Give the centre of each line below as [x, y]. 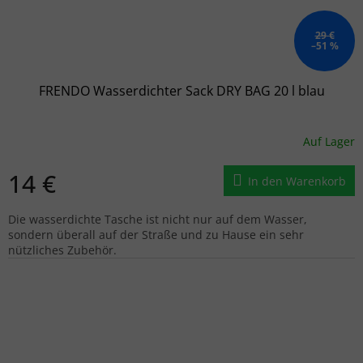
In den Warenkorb [297, 181]
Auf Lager [329, 142]
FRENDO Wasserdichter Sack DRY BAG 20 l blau [181, 90]
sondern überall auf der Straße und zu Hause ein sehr [156, 234]
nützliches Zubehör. [62, 250]
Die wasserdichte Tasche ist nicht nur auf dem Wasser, [158, 219]
